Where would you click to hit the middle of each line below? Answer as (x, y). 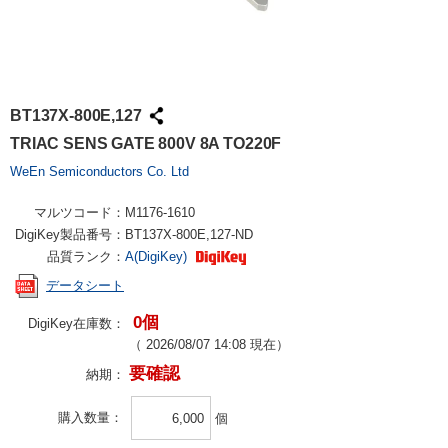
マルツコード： (79, 212)
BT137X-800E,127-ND (189, 234)
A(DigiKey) (158, 256)
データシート (85, 286)
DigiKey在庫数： (76, 323)
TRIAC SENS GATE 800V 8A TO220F (146, 143)
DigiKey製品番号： (70, 234)
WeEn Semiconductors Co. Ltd (99, 171)
